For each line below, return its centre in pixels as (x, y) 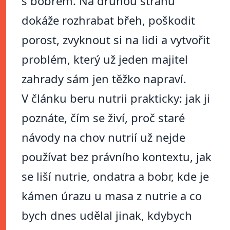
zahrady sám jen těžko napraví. (104, 79)
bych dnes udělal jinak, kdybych (107, 215)
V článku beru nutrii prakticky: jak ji (116, 98)
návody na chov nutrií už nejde (103, 137)
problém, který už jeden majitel (105, 59)
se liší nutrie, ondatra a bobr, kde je (115, 176)
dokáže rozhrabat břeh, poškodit (108, 20)
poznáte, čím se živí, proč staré (103, 118)
